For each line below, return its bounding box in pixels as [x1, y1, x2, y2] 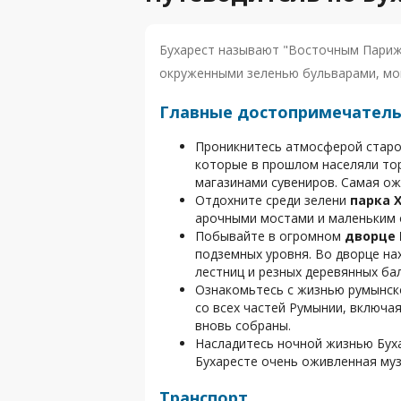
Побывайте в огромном [195, 226, 345, 244]
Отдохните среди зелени [195, 191, 350, 209]
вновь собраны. [195, 316, 291, 334]
